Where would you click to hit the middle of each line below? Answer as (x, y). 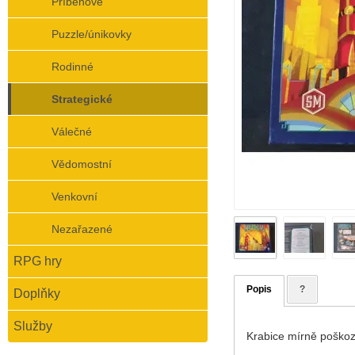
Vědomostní (82, 164)
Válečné (72, 132)
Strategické (82, 99)
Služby (33, 326)
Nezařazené (82, 229)
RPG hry (38, 261)
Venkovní (74, 197)
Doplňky (37, 294)
